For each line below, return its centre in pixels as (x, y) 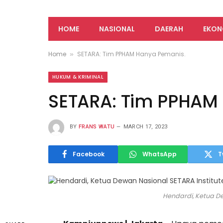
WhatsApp (159, 154)
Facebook (88, 154)
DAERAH (169, 29)
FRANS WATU (97, 127)
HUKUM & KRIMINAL (78, 77)
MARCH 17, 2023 (145, 127)
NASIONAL (117, 29)
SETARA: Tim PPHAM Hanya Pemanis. (131, 54)
